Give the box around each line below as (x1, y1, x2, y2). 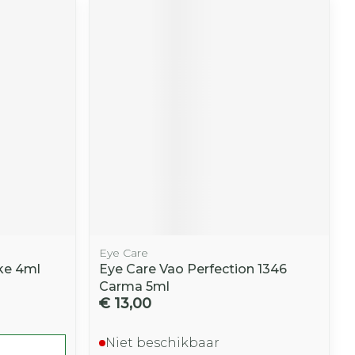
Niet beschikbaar (105, 334, 220, 350)
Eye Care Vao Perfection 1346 (99, 261, 288, 277)
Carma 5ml (99, 278, 170, 294)
